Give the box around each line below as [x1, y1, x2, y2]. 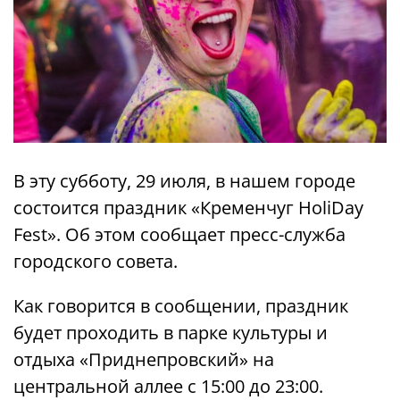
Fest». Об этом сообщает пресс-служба [13, 221, 346, 246]
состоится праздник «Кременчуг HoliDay [13, 195, 363, 220]
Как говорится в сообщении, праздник [13, 293, 348, 318]
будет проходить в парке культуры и [13, 320, 328, 345]
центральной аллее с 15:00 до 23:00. [13, 373, 323, 398]
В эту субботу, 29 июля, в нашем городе [13, 168, 355, 193]
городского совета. [13, 248, 178, 273]
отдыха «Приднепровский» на [13, 346, 274, 371]
